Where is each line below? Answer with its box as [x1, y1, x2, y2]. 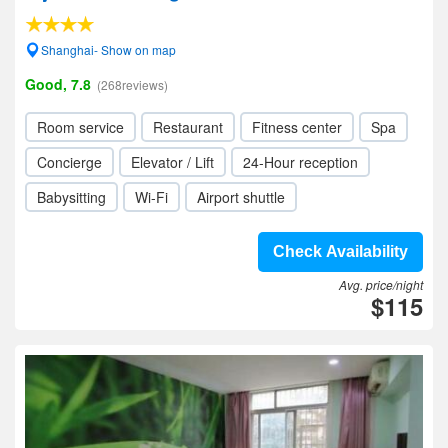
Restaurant [153, 117, 223, 137]
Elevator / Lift [131, 152, 214, 172]
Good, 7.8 [25, 74, 91, 94]
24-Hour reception [243, 152, 358, 172]
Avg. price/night [339, 276, 423, 293]
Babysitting [37, 187, 106, 207]
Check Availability [273, 243, 408, 260]
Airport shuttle [197, 187, 285, 207]
